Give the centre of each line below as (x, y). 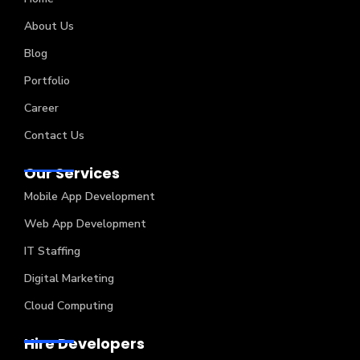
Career (41, 108)
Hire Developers (84, 344)
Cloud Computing (69, 306)
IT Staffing (52, 252)
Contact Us (54, 135)
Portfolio (47, 80)
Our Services (72, 173)
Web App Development (85, 224)
